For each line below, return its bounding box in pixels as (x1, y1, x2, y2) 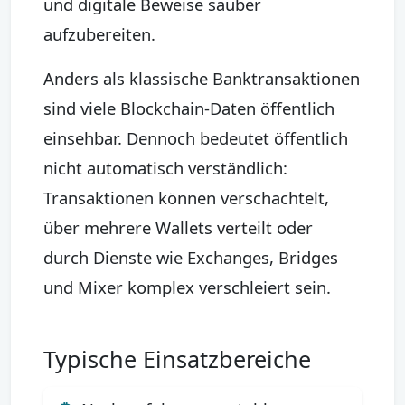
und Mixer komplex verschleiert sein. (43, 275, 331, 298)
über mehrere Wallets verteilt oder (43, 215, 313, 239)
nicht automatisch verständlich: (43, 155, 287, 179)
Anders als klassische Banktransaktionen (43, 66, 360, 89)
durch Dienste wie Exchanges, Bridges (43, 245, 338, 268)
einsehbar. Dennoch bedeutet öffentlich (43, 126, 348, 149)
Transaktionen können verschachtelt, (43, 185, 329, 209)
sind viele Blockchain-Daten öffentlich (43, 96, 334, 119)
